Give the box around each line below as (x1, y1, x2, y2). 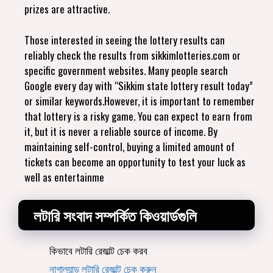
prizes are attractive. (24, 1, 110, 16)
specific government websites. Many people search (24, 62, 228, 78)
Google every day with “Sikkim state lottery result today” (24, 77, 253, 93)
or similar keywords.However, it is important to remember (24, 93, 255, 108)
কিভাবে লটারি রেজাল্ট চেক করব (49, 243, 147, 258)
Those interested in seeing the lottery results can (24, 32, 225, 48)
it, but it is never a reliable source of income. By (24, 123, 218, 139)
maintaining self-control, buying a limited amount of (24, 138, 235, 154)
